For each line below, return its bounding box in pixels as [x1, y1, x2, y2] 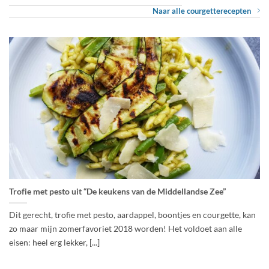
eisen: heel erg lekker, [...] [9, 237, 100, 248]
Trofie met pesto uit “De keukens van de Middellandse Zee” [9, 186, 226, 197]
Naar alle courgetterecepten [153, 6, 251, 16]
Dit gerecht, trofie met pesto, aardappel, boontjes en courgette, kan [9, 210, 256, 220]
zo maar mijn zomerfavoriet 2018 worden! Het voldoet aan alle [9, 223, 242, 234]
